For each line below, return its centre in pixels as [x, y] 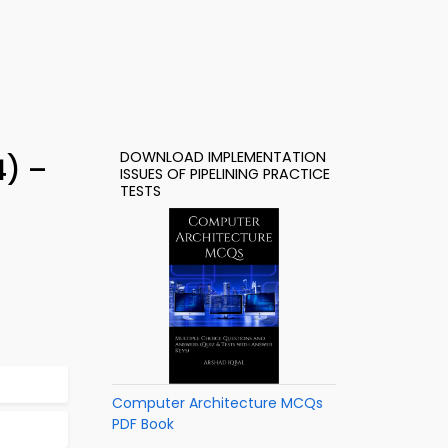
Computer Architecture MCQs [217, 403]
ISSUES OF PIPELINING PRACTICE [225, 174]
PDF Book [143, 424]
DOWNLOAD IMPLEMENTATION [223, 157]
